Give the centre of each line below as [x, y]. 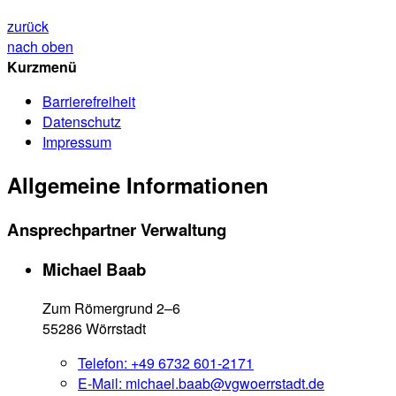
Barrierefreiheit [89, 101]
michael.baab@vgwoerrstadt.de [225, 384]
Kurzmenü [42, 66]
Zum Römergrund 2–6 [111, 308]
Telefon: [104, 363]
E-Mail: [102, 384]
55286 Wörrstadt [94, 329]
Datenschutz [82, 121]
